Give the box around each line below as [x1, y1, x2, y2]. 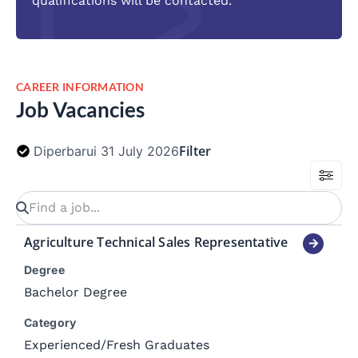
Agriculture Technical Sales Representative [24, 233, 288, 251]
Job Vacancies [16, 96, 145, 122]
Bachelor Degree [24, 284, 127, 300]
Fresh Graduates [106, 336, 209, 352]
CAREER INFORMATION [16, 79, 145, 93]
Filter [179, 141, 212, 160]
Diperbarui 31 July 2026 [34, 142, 179, 159]
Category [24, 315, 77, 329]
